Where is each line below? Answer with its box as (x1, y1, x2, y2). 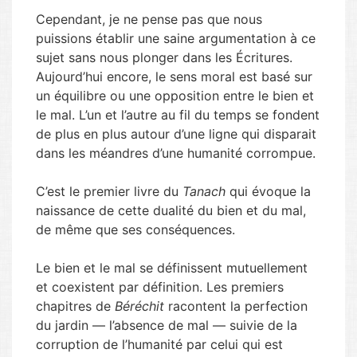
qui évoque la (226, 183, 311, 199)
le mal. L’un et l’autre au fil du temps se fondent (36, 107, 320, 123)
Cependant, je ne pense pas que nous (36, 11, 262, 27)
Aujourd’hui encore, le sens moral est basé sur (36, 69, 312, 84)
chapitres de (36, 298, 115, 314)
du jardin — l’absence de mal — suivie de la (36, 317, 297, 333)
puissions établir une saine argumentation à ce (36, 30, 316, 46)
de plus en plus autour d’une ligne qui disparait (36, 126, 316, 142)
